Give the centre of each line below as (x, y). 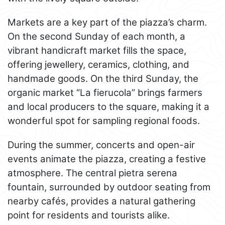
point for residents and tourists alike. (89, 215)
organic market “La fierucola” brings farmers (105, 92)
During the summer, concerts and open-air (101, 145)
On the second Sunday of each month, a (96, 36)
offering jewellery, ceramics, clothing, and (98, 64)
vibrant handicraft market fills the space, (97, 50)
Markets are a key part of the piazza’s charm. (107, 22)
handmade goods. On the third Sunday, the (103, 78)
